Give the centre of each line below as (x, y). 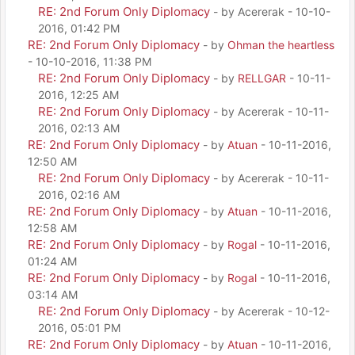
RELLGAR (262, 78)
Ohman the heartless (281, 44)
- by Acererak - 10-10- (272, 11)
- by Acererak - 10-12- (271, 311)
